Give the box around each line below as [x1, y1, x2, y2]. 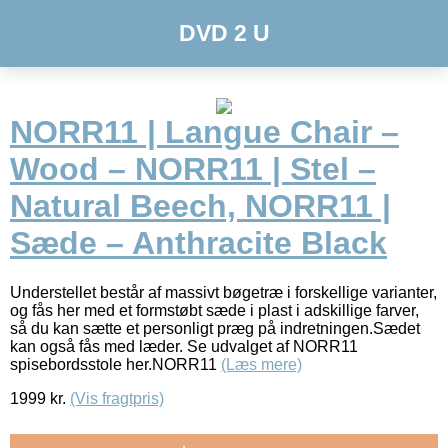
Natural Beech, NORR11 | [10, 188, 391, 225]
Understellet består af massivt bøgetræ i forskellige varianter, [10, 283, 437, 301]
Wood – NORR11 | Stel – [10, 151, 376, 188]
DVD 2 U [178, 20, 270, 46]
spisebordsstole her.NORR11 [10, 355, 221, 373]
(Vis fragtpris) [70, 389, 164, 407]
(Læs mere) [221, 355, 302, 373]
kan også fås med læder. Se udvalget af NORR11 [10, 337, 358, 355]
